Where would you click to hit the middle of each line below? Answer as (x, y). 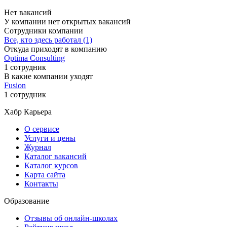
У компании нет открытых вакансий (67, 21)
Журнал (38, 147)
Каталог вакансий (55, 156)
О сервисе (42, 129)
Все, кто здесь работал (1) (48, 40)
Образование (27, 201)
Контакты (41, 183)
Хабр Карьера (28, 111)
